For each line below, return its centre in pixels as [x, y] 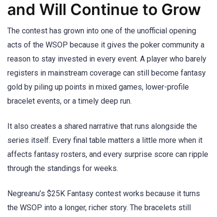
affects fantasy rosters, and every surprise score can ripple [108, 154]
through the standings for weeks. [63, 168]
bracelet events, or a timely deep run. [70, 101]
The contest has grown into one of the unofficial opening [102, 31]
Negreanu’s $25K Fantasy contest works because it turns [104, 194]
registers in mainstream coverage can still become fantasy [107, 73]
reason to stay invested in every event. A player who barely [107, 59]
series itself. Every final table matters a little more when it [105, 140]
